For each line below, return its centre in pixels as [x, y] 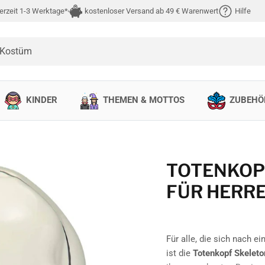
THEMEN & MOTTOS [143, 100]
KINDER [42, 100]
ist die [179, 253]
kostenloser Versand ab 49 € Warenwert [151, 11]
